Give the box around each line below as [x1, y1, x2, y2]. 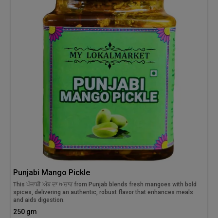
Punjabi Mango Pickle [13, 167, 91, 177]
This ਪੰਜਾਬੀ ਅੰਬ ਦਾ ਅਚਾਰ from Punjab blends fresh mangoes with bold [13, 181, 197, 188]
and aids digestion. [13, 196, 65, 203]
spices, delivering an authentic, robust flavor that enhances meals [13, 188, 194, 196]
